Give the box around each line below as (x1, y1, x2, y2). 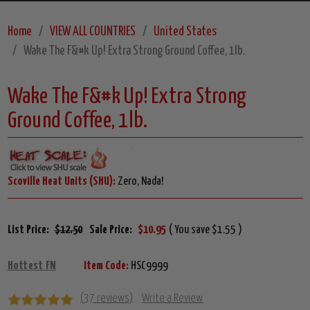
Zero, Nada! (115, 176, 163, 188)
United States (153, 26, 217, 39)
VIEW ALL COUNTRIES (49, 26, 136, 39)
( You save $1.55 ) (168, 224, 242, 237)
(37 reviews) (80, 293, 134, 305)
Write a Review (142, 293, 203, 305)
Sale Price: (89, 224, 132, 237)
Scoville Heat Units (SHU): (7, 176, 116, 188)
